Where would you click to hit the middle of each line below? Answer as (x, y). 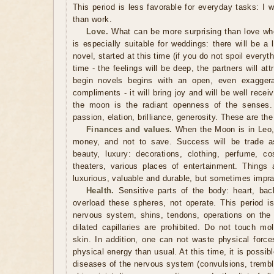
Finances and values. (129, 129)
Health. (100, 191)
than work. (93, 19)
